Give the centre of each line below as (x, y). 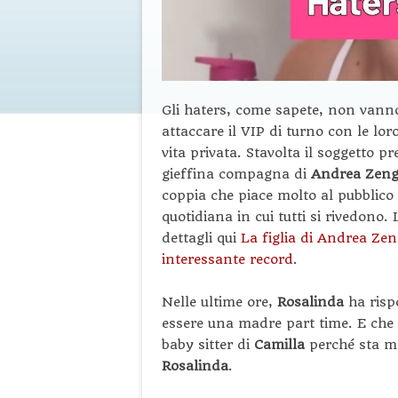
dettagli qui (201, 238)
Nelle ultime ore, (219, 302)
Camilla (282, 344)
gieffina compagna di (236, 174)
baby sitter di (208, 344)
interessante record (227, 259)
